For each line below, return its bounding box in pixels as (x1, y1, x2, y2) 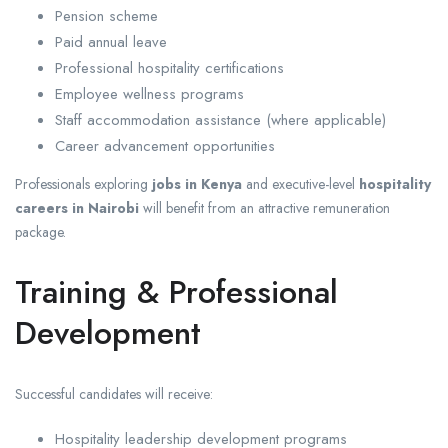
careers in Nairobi (15, 198, 139, 219)
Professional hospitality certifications (55, 57, 284, 80)
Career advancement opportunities (55, 135, 275, 158)
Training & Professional (15, 269, 338, 316)
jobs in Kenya (152, 174, 242, 195)
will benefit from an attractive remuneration (139, 198, 390, 219)
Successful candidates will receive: (15, 384, 213, 405)
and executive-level (242, 174, 359, 195)
